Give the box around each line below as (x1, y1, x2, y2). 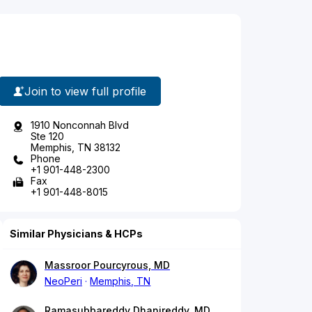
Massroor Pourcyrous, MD (45, 259, 170, 272)
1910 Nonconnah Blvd (31, 119, 129, 132)
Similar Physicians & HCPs (10, 228, 143, 240)
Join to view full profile (24, 84, 146, 98)
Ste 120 (31, 130, 64, 143)
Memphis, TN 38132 (31, 141, 120, 154)
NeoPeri (45, 275, 82, 288)
